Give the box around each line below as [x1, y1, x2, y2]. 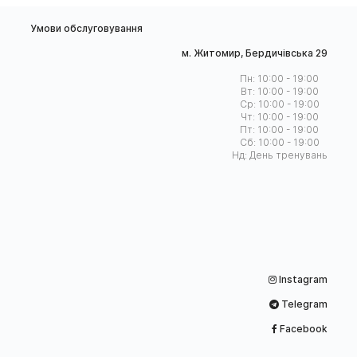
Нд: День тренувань [231, 149, 328, 162]
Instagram [276, 273, 328, 286]
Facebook [277, 323, 328, 335]
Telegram [278, 298, 328, 311]
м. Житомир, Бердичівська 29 [181, 47, 328, 60]
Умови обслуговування [29, 22, 143, 35]
